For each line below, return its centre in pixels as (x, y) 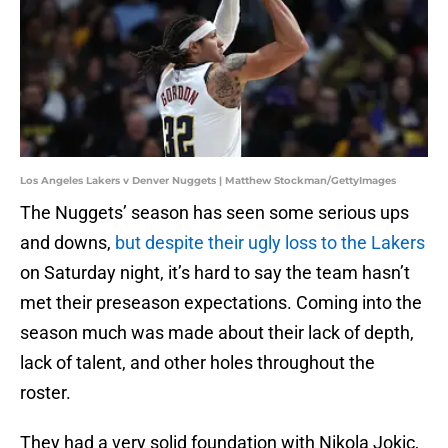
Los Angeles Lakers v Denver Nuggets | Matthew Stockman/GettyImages (208, 181)
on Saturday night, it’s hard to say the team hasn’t (215, 273)
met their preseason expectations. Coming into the (221, 303)
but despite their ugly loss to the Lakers (270, 243)
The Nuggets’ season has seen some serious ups (214, 213)
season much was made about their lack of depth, (217, 333)
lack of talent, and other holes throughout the (197, 363)
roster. (45, 393)
